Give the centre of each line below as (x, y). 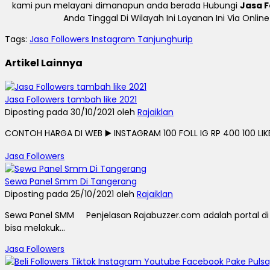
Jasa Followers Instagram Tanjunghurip (111, 39)
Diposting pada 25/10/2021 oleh (71, 194)
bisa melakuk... (35, 228)
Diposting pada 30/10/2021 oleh (71, 112)
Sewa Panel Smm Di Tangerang (71, 181)
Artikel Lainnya (44, 63)
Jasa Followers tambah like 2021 (71, 99)
